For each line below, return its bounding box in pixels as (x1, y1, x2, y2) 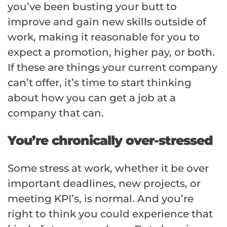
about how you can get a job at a (8, 92, 176, 104)
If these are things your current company (8, 61, 217, 74)
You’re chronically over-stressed (8, 133, 213, 148)
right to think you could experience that (8, 208, 213, 220)
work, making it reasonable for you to (8, 31, 200, 44)
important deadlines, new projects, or (8, 177, 201, 190)
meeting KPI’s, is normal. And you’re (8, 193, 194, 205)
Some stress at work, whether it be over (8, 162, 209, 175)
